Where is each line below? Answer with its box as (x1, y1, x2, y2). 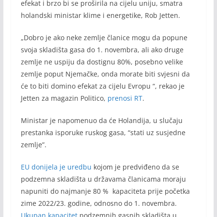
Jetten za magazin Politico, (20, 93, 108, 103)
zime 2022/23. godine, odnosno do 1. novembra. (20, 198, 177, 208)
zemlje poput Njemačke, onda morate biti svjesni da (20, 69, 190, 78)
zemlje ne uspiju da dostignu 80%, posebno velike (20, 57, 183, 66)
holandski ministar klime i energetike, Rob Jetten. (20, 10, 180, 20)
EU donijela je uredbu (20, 162, 92, 171)
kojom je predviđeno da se (91, 162, 179, 171)
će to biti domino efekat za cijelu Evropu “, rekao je (20, 81, 185, 91)
